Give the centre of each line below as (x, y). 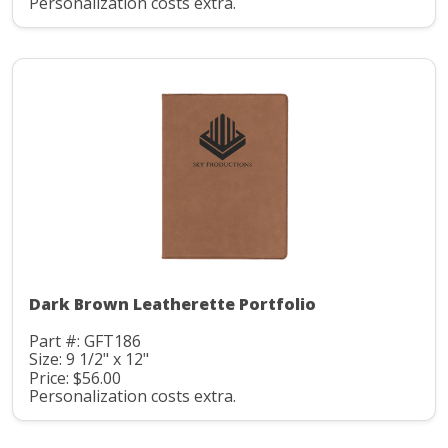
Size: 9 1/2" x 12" (89, 359)
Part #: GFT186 (85, 340)
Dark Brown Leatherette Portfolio (172, 303)
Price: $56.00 (75, 377)
